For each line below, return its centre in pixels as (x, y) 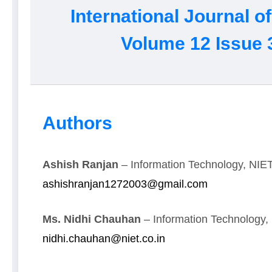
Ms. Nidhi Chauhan (92, 219)
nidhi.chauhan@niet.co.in (104, 238)
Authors (77, 123)
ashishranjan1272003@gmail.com (125, 184)
